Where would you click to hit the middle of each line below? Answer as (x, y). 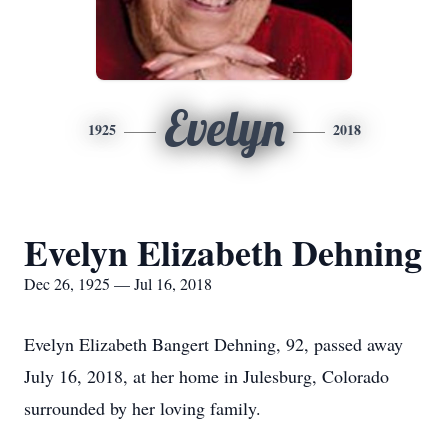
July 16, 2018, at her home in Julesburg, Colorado (206, 376)
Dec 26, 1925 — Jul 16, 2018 (118, 283)
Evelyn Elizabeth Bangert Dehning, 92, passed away (213, 344)
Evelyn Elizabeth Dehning (223, 252)
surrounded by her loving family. (142, 408)
